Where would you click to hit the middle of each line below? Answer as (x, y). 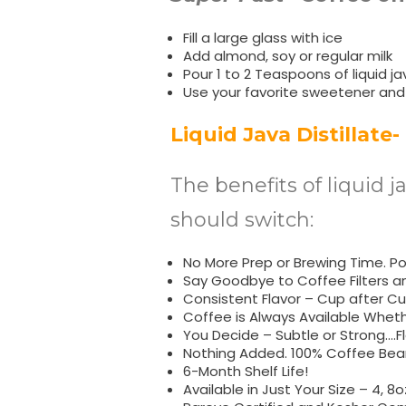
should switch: (242, 220)
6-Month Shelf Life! (245, 371)
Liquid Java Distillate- (285, 135)
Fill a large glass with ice (262, 38)
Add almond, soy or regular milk (287, 56)
